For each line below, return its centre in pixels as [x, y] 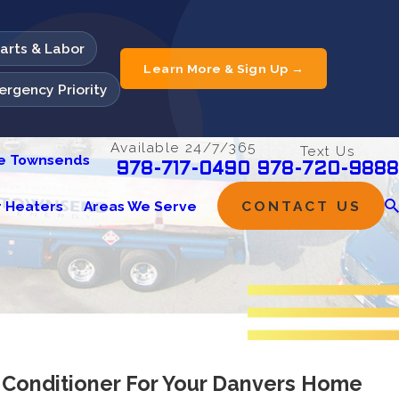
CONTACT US [301, 206]
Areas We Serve [141, 206]
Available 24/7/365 [183, 147]
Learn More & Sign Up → [224, 69]
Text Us [328, 151]
